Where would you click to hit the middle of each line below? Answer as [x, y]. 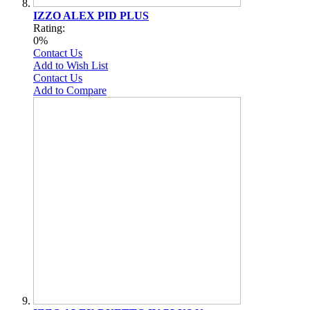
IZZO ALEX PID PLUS [91, 15]
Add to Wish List [71, 65]
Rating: [49, 28]
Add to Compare [70, 90]
